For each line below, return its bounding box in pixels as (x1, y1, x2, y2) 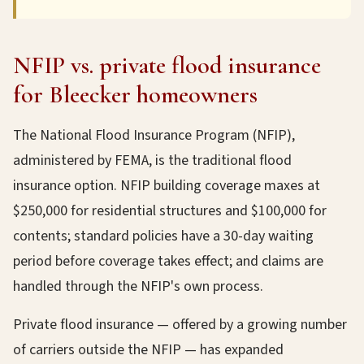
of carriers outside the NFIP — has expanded (13, 340, 284, 360)
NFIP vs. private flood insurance (13, 50, 321, 80)
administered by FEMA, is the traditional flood (13, 150, 292, 171)
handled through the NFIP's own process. (13, 276, 263, 297)
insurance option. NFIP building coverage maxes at (13, 175, 320, 196)
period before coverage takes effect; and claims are (13, 251, 323, 271)
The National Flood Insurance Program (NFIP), (13, 125, 295, 145)
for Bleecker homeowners (13, 80, 258, 110)
